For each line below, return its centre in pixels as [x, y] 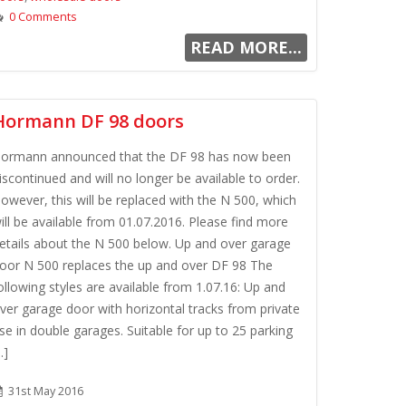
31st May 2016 [44, 391]
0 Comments [43, 17]
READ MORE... [246, 47]
